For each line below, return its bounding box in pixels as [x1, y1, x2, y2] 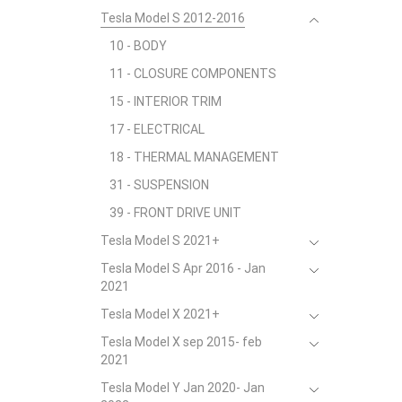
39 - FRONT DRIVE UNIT [109, 205, 241, 221]
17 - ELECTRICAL [109, 122, 205, 137]
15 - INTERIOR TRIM [109, 94, 222, 109]
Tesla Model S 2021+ [100, 233, 220, 249]
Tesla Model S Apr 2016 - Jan [100, 261, 266, 276]
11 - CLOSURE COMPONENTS [109, 66, 276, 82]
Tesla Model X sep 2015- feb [100, 335, 262, 350]
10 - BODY [109, 39, 167, 54]
